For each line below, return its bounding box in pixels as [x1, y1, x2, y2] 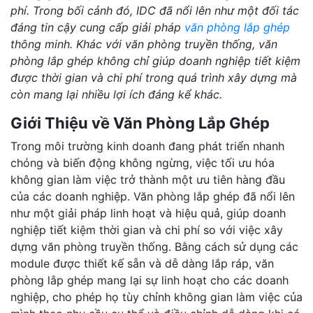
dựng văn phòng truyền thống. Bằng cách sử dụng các [10, 239, 298, 254]
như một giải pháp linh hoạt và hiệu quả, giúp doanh [10, 205, 286, 220]
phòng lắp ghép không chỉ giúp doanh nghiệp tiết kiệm [10, 53, 300, 68]
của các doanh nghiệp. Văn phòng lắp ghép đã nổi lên [10, 189, 295, 203]
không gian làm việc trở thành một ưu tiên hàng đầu [10, 172, 285, 187]
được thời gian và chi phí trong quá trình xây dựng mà [10, 70, 297, 85]
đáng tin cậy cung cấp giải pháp [10, 20, 184, 34]
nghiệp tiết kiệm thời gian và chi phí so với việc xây [10, 222, 283, 237]
